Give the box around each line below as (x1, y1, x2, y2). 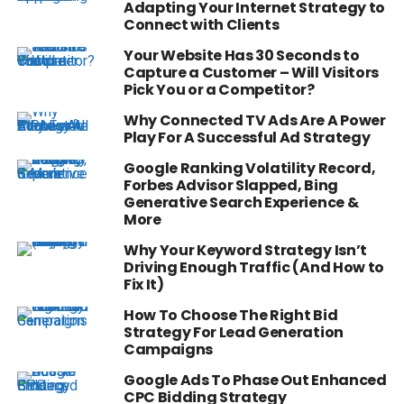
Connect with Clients (123, 14, 280, 36)
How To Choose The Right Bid (123, 305, 338, 326)
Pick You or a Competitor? (123, 79, 315, 101)
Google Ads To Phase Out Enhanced (123, 370, 387, 391)
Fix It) (123, 274, 164, 296)
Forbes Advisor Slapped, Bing (123, 175, 338, 197)
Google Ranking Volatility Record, (123, 158, 376, 179)
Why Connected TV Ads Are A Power (123, 110, 386, 132)
